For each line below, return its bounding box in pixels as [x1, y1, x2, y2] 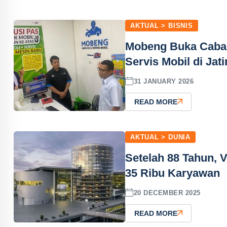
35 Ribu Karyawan [125, 167, 220, 179]
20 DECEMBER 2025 [133, 188, 201, 197]
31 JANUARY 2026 [133, 77, 194, 85]
